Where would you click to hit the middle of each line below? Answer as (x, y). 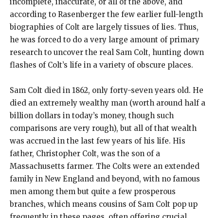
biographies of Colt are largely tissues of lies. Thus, (104, 27)
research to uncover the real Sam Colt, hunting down (107, 53)
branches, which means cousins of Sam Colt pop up (104, 204)
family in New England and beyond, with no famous (105, 179)
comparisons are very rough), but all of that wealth (103, 128)
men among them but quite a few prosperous (93, 192)
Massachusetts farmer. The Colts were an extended (105, 166)
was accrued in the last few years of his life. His (98, 141)
